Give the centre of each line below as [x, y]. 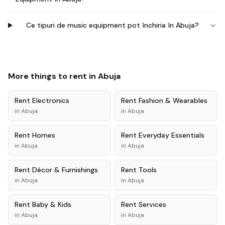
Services [152, 204]
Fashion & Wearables [173, 100]
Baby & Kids [52, 204]
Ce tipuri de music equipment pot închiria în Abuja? [113, 25]
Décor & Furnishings [65, 170]
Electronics [51, 100]
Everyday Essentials [172, 135]
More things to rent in [53, 76]
